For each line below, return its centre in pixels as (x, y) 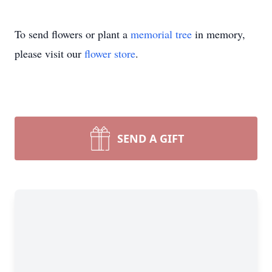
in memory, (219, 34)
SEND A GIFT (151, 138)
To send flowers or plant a (73, 34)
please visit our (49, 53)
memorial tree (161, 34)
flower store (110, 53)
